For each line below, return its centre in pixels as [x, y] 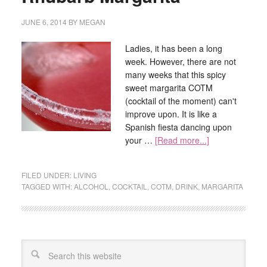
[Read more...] [182, 140]
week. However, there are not [180, 61]
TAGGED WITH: [47, 186]
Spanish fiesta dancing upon [178, 127]
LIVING [85, 175]
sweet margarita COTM [169, 88]
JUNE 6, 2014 [44, 22]
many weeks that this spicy [175, 74]
